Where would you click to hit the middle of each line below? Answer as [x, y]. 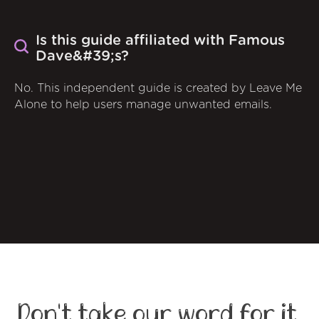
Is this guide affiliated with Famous [160, 40]
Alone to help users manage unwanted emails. [143, 104]
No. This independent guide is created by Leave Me [158, 88]
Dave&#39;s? [82, 56]
